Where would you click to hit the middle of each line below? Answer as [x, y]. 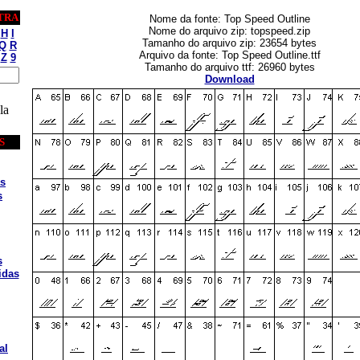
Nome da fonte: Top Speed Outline [229, 19]
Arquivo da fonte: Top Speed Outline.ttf [229, 55]
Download [229, 79]
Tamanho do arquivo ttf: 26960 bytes [229, 67]
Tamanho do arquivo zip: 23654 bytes [229, 43]
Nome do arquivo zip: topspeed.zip [229, 31]
